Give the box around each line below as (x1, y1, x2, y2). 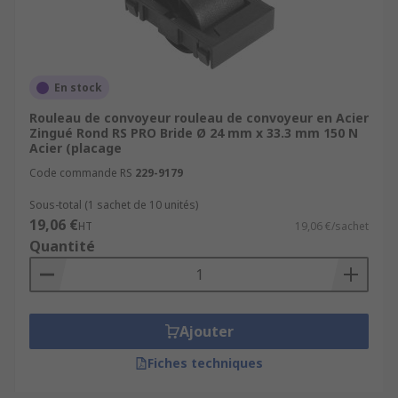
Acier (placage (29, 139, 122, 156)
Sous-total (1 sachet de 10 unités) (29, 197, 198, 212)
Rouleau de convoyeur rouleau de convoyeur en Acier (29, 109, 369, 126)
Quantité (29, 236, 95, 256)
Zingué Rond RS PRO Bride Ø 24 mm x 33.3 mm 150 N (29, 124, 358, 141)
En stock (54, 80, 102, 95)
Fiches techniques (147, 354, 263, 371)
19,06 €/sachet (295, 219, 369, 234)
